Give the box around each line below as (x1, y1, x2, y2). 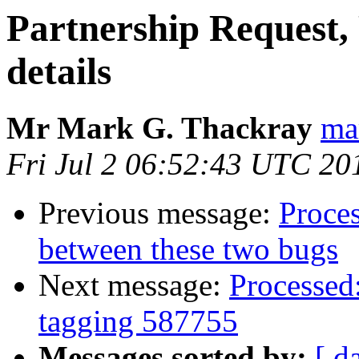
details (6, 50, 111, 92)
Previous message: (38, 196, 279, 231)
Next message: (38, 268, 229, 303)
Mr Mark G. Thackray (6, 111, 313, 146)
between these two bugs (38, 232, 338, 267)
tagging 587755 (38, 304, 238, 339)
